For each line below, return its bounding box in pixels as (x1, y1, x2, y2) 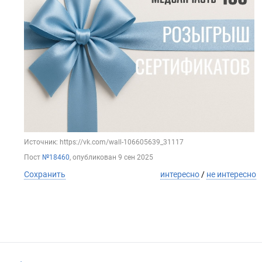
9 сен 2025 (118, 153, 153, 161)
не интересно (206, 169, 256, 179)
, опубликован (70, 153, 118, 161)
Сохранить (24, 169, 65, 179)
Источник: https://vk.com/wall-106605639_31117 (24, 137, 184, 146)
